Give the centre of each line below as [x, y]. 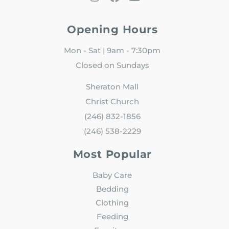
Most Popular [112, 154]
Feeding [112, 216]
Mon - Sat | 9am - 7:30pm [112, 50]
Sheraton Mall [112, 86]
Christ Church [112, 101]
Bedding [112, 189]
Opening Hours [112, 29]
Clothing [112, 202]
